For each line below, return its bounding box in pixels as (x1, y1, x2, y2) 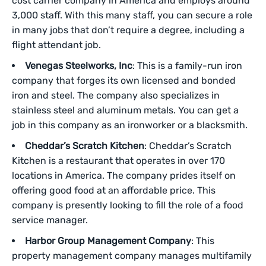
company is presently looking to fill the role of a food (12, 199, 243, 211)
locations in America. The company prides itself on (12, 170, 236, 182)
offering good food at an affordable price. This (12, 185, 216, 197)
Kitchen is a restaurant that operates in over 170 (12, 155, 225, 167)
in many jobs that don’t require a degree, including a (12, 24, 245, 36)
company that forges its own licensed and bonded (12, 75, 236, 87)
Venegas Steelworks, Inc (25, 60, 132, 72)
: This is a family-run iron (132, 60, 242, 72)
